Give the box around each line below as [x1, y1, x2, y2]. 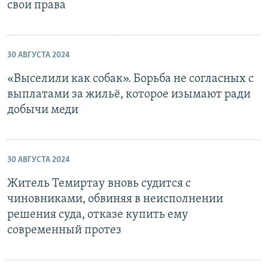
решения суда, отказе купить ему [7, 209, 188, 221]
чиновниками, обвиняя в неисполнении [7, 193, 223, 205]
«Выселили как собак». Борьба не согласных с [7, 73, 254, 85]
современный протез [7, 224, 121, 236]
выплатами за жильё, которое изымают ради [7, 89, 251, 100]
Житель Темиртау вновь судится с [7, 178, 191, 190]
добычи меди [7, 104, 78, 116]
